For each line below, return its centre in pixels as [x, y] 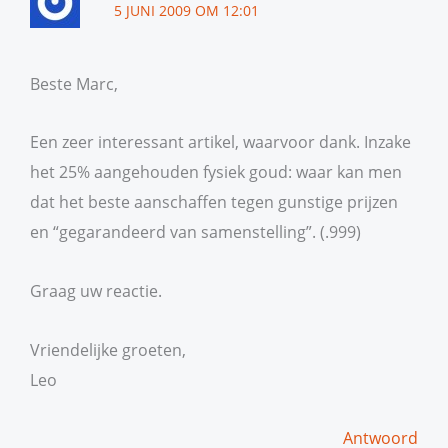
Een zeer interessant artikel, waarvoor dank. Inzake [220, 142]
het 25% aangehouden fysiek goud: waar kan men [216, 172]
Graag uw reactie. [96, 290]
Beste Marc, [74, 83]
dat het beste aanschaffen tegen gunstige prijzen [214, 202]
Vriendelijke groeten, [108, 349]
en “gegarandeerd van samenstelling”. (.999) [195, 232]
